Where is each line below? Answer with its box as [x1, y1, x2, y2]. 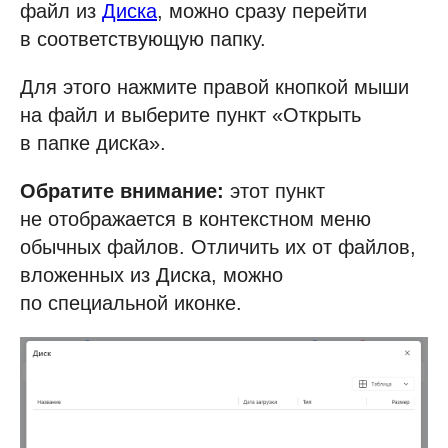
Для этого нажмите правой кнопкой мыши [20, 75, 409, 98]
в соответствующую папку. [20, 27, 266, 50]
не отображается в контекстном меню [20, 207, 371, 230]
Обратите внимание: [20, 179, 224, 202]
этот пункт [224, 179, 325, 202]
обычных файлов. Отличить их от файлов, [20, 235, 416, 258]
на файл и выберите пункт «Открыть [20, 103, 361, 126]
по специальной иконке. [20, 291, 242, 314]
